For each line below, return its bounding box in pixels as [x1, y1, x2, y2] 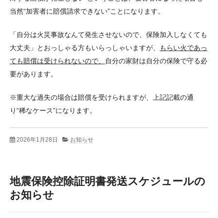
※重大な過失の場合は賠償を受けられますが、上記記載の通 [10, 93, 194, 101]
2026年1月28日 [17, 136, 58, 144]
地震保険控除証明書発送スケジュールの [10, 175, 205, 188]
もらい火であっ [160, 43, 207, 52]
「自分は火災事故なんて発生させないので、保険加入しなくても [10, 30, 207, 38]
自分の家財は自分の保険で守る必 [105, 56, 207, 65]
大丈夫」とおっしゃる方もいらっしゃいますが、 [10, 43, 160, 52]
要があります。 [10, 70, 57, 78]
